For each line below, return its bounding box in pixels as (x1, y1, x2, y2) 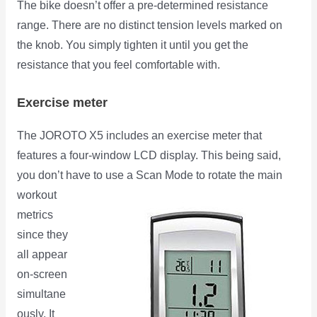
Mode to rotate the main (161, 169, 282, 182)
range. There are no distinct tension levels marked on (16, 19, 282, 32)
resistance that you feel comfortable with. (16, 59, 220, 71)
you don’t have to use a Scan (16, 169, 162, 182)
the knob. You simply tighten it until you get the (16, 39, 248, 52)
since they (16, 229, 68, 241)
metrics (16, 209, 53, 221)
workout (16, 189, 57, 202)
